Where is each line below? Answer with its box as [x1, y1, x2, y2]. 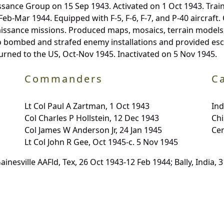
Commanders [24, 71, 103, 85]
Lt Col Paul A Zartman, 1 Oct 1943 [24, 100, 149, 111]
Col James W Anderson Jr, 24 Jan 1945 [24, 124, 162, 135]
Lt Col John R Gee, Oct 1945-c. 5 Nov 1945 [24, 136, 178, 147]
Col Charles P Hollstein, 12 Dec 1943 [24, 112, 159, 123]
